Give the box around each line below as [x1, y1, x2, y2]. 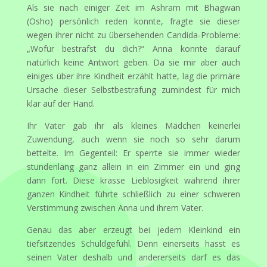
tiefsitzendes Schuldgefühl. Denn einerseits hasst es [26, 238, 241, 249]
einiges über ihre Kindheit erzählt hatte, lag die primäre [26, 70, 241, 82]
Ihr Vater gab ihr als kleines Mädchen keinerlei [26, 120, 241, 131]
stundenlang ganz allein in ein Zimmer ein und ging [26, 161, 241, 172]
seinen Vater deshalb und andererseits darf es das [26, 252, 241, 263]
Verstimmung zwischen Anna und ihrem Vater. [26, 202, 203, 213]
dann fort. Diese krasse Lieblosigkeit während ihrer [26, 175, 241, 186]
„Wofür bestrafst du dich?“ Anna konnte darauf [26, 43, 241, 54]
